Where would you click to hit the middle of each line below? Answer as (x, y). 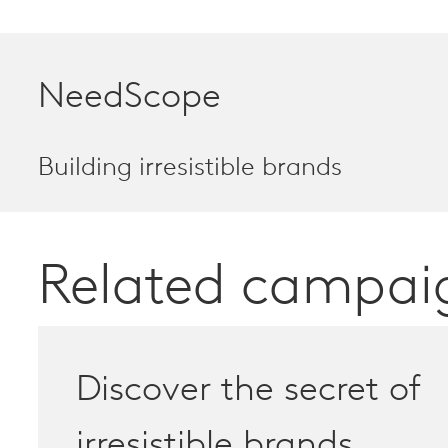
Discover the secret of (248, 390)
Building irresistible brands (190, 168)
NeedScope (129, 97)
